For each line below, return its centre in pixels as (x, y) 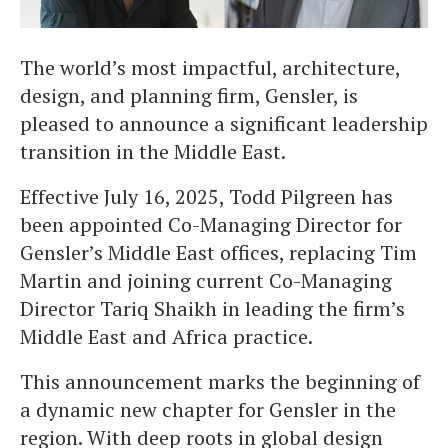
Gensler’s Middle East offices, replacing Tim (218, 252)
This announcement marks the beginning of (220, 381)
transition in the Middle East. (153, 151)
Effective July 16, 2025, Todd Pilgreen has (206, 196)
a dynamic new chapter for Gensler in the (208, 409)
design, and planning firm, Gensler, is (189, 95)
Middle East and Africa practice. (166, 336)
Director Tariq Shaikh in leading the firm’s (212, 308)
